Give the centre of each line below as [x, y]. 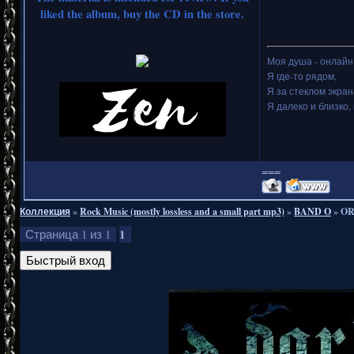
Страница [53, 234]
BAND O [313, 211]
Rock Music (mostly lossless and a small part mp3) [182, 211]
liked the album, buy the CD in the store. [142, 13]
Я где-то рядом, [302, 75]
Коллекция [45, 211]
